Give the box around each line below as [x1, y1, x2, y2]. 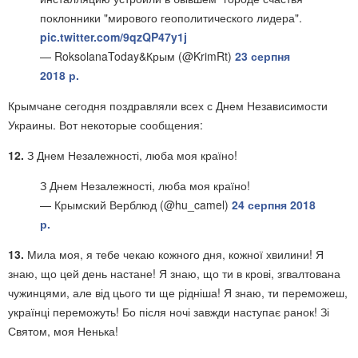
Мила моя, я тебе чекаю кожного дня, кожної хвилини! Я [27, 246, 324, 262]
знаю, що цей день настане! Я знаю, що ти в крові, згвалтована [8, 265, 340, 281]
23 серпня [235, 48, 290, 64]
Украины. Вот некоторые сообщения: [8, 117, 203, 133]
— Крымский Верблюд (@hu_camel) [40, 197, 232, 213]
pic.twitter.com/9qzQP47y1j [40, 29, 187, 45]
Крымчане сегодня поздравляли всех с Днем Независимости [8, 97, 328, 113]
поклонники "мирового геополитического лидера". [40, 10, 302, 26]
